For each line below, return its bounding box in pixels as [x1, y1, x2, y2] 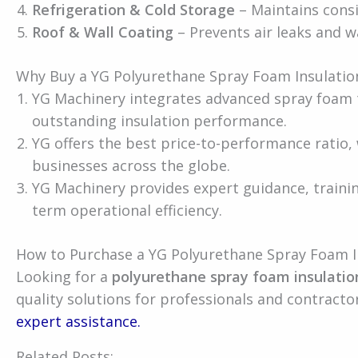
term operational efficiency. [32, 200, 222, 220]
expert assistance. [16, 311, 141, 331]
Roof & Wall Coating [32, 22, 173, 42]
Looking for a [16, 266, 112, 286]
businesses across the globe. [32, 155, 230, 175]
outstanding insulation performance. [32, 110, 287, 130]
